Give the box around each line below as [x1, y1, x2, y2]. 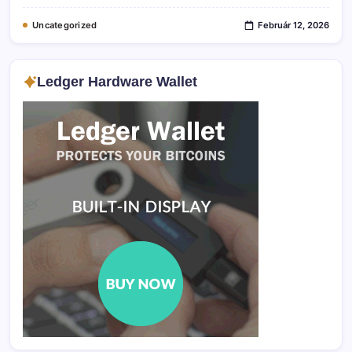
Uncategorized [32, 19, 97, 31]
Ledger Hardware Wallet [36, 74, 197, 90]
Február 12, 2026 [258, 19, 329, 31]
